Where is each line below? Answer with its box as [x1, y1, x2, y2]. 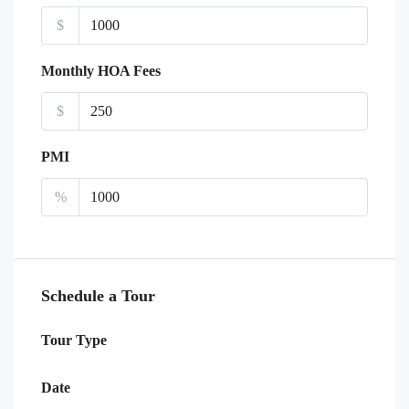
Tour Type [41, 331, 107, 348]
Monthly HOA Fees [41, 62, 161, 79]
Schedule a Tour [41, 286, 155, 305]
